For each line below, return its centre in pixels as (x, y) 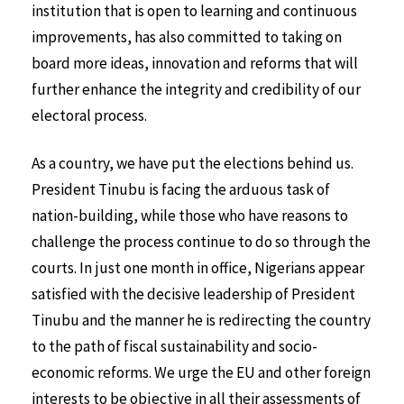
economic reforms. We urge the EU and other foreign (201, 372)
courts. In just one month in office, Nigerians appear (198, 267)
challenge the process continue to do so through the (201, 241)
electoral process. (89, 115)
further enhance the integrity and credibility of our (196, 89)
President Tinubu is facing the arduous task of (181, 189)
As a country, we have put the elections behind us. (193, 163)
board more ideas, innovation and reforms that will (195, 63)
